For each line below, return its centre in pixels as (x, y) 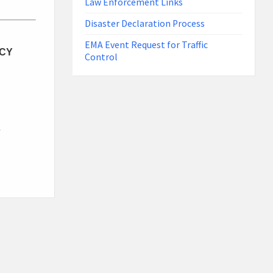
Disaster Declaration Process (145, 24)
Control (101, 57)
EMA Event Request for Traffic (147, 45)
